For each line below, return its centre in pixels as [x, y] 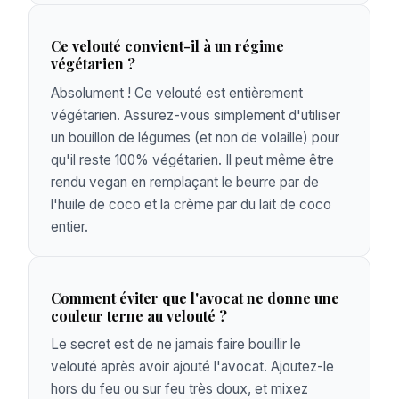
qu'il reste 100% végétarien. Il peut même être [192, 159]
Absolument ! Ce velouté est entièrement [177, 93]
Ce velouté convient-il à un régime [167, 46]
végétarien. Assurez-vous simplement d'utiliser [195, 115]
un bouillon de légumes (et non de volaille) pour [195, 137]
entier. [69, 226]
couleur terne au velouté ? [139, 315]
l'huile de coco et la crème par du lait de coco [191, 204]
